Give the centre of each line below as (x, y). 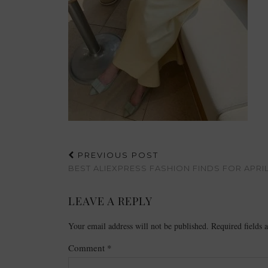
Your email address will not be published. (138, 226)
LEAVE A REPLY (110, 201)
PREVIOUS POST (117, 155)
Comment (88, 248)
